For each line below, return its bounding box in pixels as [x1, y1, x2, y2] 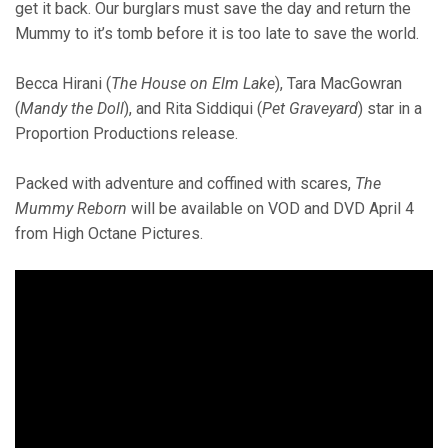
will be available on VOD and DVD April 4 [127, 198, 414, 218]
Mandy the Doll [20, 98, 124, 118]
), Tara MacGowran [275, 73, 402, 93]
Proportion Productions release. [15, 123, 238, 143]
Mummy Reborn [15, 198, 127, 218]
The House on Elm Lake [111, 73, 275, 93]
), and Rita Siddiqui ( [124, 98, 262, 118]
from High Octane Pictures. [15, 223, 203, 243]
